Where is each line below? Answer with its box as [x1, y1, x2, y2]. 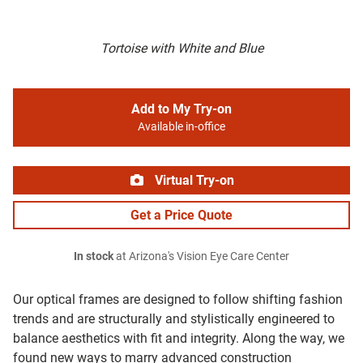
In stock [74, 250, 113, 264]
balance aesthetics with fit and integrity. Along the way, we [13, 331, 344, 347]
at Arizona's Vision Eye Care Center [113, 250, 289, 264]
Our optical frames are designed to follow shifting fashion [13, 292, 343, 308]
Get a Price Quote [130, 207, 233, 224]
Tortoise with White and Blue [100, 41, 263, 57]
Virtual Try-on [152, 173, 234, 189]
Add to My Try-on [131, 101, 232, 117]
